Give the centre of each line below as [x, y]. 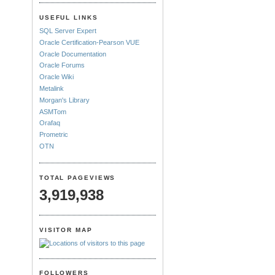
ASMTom [52, 111]
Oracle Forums [62, 65]
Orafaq [49, 123]
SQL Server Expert [68, 31]
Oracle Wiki [56, 77]
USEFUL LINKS [68, 17]
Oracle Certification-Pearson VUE [89, 42]
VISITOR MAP [66, 230]
